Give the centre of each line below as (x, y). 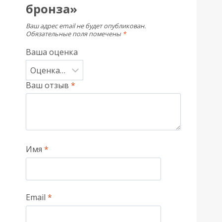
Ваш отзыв (48, 85)
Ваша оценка (52, 52)
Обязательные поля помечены (74, 33)
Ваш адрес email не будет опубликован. (85, 26)
